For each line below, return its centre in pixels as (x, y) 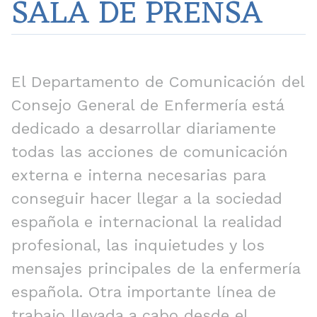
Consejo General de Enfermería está (148, 105)
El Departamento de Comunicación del (158, 81)
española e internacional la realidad (147, 221)
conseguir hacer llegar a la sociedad (147, 198)
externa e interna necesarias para (138, 175)
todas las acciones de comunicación (150, 151)
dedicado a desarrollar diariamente (144, 128)
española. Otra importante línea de (144, 292)
